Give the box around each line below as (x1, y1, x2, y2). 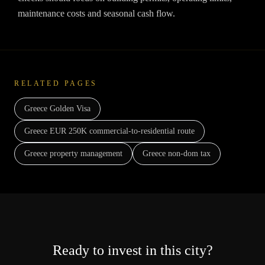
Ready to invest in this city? (52, 243, 213, 258)
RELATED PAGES (14, 79, 98, 88)
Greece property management (24, 149, 122, 158)
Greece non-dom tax (143, 149, 211, 158)
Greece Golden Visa (24, 104, 91, 113)
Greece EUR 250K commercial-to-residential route (24, 127, 195, 135)
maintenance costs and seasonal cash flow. (18, 8, 175, 18)
